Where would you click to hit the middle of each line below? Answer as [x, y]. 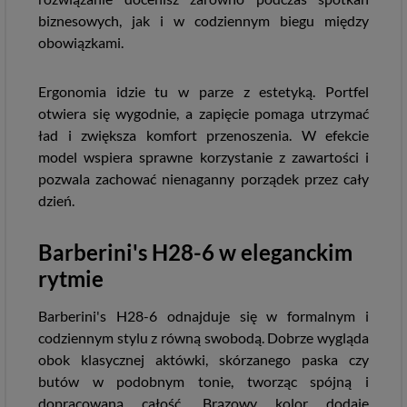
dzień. [56, 200]
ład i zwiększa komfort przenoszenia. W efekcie [203, 135]
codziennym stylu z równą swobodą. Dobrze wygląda [203, 338]
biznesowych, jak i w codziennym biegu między [203, 20]
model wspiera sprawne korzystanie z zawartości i [203, 157]
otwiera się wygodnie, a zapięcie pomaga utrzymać [203, 113]
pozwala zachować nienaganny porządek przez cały [203, 179]
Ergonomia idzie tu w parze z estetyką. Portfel [203, 91]
